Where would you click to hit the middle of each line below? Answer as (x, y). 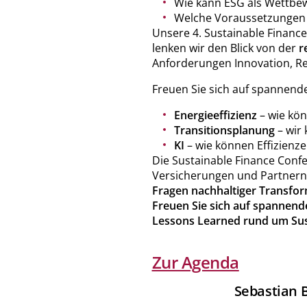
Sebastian (266, 291)
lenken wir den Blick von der (225, 48)
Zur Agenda (195, 262)
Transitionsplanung (224, 130)
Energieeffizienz (215, 115)
